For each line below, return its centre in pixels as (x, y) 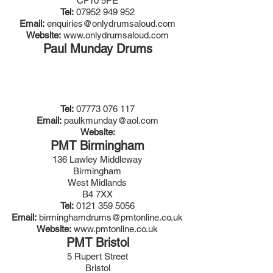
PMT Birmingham (97, 146)
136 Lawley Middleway (97, 159)
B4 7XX (97, 194)
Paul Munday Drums (97, 49)
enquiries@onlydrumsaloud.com (111, 23)
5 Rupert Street (97, 256)
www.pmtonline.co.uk (116, 229)
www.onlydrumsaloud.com (116, 35)
